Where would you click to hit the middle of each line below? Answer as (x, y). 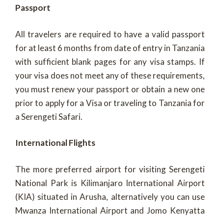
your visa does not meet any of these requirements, (110, 75)
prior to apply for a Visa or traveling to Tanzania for (110, 103)
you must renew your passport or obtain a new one (110, 89)
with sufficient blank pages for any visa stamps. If (110, 61)
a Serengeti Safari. (49, 116)
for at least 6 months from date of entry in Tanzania (110, 48)
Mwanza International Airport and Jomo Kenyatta (110, 210)
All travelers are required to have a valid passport (110, 34)
